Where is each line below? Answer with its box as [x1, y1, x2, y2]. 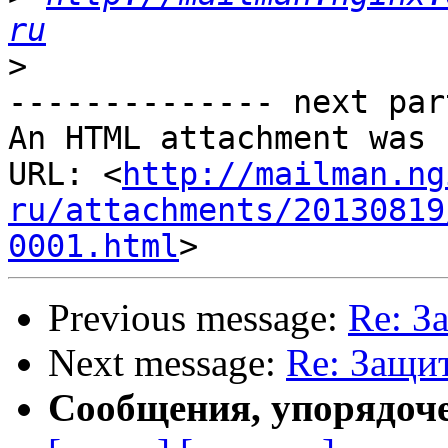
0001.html [8, 228, 179, 265]
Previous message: [48, 296, 348, 340]
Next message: [48, 341, 286, 385]
